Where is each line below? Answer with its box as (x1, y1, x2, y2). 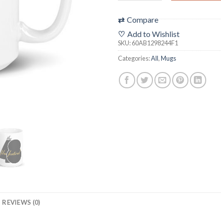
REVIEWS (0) (2, 198, 40, 206)
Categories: (118, 54, 151, 62)
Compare (127, 14, 158, 24)
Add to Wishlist (127, 29, 180, 38)
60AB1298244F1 (132, 38, 178, 47)
